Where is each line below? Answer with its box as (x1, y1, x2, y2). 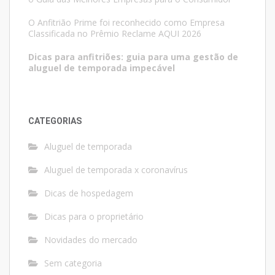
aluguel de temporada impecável (28, 62, 175, 74)
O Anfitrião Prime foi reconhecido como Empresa (28, 17, 225, 29)
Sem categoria (44, 257, 102, 269)
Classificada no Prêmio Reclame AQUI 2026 (28, 28, 201, 40)
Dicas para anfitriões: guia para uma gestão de (28, 51, 238, 63)
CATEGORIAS (28, 116, 82, 126)
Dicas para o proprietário (44, 211, 144, 223)
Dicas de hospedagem (44, 187, 133, 199)
